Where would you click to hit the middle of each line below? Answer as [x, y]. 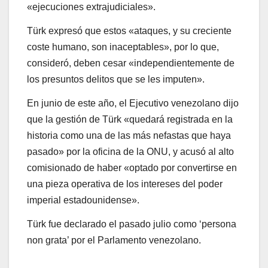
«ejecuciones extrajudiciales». [91, 7]
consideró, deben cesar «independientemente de [131, 63]
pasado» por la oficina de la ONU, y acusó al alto [130, 152]
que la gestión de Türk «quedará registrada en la [130, 120]
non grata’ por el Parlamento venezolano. [114, 240]
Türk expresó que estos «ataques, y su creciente [129, 31]
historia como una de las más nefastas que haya [129, 136]
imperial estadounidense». [83, 200]
